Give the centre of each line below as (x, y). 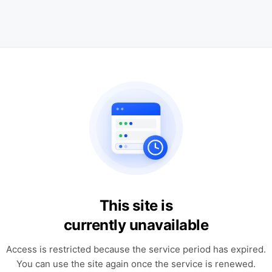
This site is (136, 206)
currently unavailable (136, 225)
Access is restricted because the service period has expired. (136, 249)
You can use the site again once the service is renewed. (136, 264)
